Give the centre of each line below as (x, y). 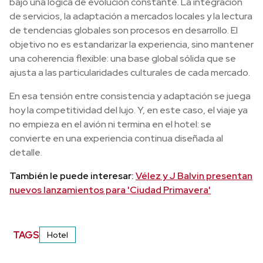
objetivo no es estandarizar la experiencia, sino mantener (131, 44)
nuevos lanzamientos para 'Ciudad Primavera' (110, 190)
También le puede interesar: (73, 176)
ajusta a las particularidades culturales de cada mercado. (130, 73)
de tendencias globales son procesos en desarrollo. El (124, 30)
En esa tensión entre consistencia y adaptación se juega (130, 96)
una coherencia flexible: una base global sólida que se (123, 58)
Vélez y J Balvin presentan (194, 176)
